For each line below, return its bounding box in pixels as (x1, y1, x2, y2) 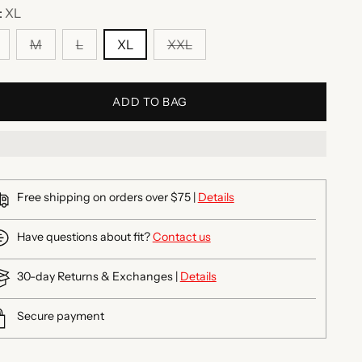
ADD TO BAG (112, 95, 188, 110)
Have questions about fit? (16, 229, 153, 245)
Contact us (152, 229, 211, 245)
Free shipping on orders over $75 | (16, 190, 198, 205)
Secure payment (16, 309, 104, 324)
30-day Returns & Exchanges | (16, 269, 180, 284)
